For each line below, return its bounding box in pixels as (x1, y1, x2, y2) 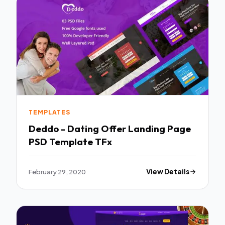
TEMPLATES (29, 108, 70, 116)
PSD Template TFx (29, 136, 112, 148)
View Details (146, 167, 190, 176)
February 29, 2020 (29, 167, 86, 176)
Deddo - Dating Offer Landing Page (29, 123, 191, 135)
